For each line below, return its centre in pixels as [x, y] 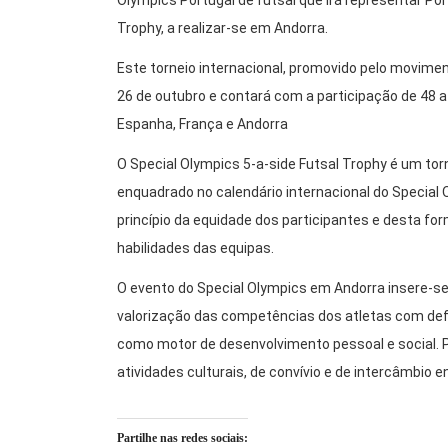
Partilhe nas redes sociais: [182, 438]
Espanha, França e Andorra [202, 124]
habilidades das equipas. [195, 248]
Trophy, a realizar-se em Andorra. [222, 28]
